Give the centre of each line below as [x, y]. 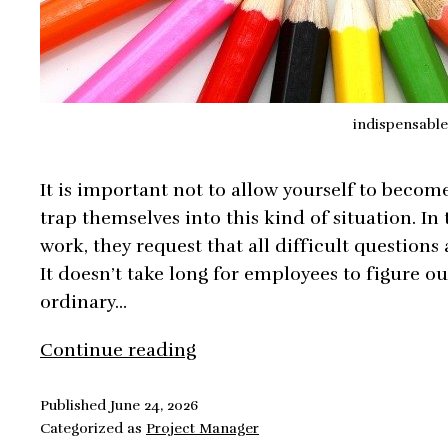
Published [75, 405]
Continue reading [118, 350]
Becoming [239, 377]
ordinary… [83, 302]
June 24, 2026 [154, 405]
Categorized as [93, 428]
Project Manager [202, 428]
